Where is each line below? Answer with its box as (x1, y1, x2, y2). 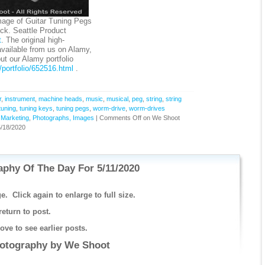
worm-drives (128, 105, 165, 112)
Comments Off (99, 114, 141, 121)
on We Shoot (141, 114, 180, 121)
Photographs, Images (32, 114, 94, 121)
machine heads (38, 95, 82, 102)
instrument (4, 95, 35, 102)
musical (106, 95, 128, 102)
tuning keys (19, 105, 53, 112)
